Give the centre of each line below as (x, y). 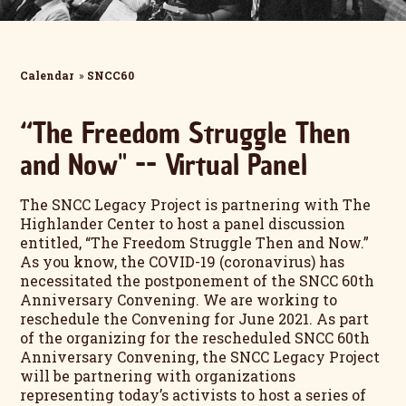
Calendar (47, 75)
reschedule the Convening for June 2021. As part (195, 318)
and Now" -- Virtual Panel (164, 164)
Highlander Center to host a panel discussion (183, 223)
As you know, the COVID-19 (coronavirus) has (183, 261)
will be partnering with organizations (158, 375)
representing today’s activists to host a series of (193, 394)
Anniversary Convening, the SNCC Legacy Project (200, 356)
